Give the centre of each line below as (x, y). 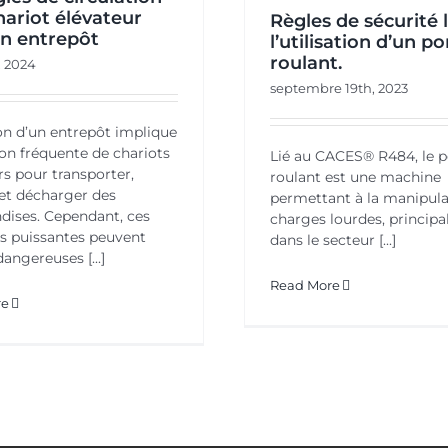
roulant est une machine (355, 177)
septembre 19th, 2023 (338, 88)
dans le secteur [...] (332, 240)
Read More (304, 285)
